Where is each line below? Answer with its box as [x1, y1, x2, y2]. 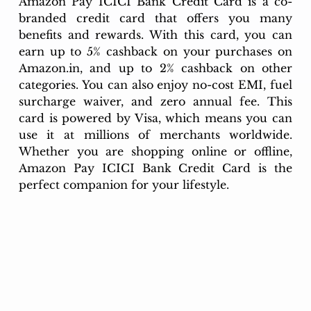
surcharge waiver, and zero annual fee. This [18, 94, 293, 109]
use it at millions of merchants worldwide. [18, 128, 293, 142]
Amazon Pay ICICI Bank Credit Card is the [18, 161, 293, 176]
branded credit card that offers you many [18, 11, 293, 26]
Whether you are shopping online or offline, [18, 144, 293, 159]
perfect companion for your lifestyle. [18, 178, 229, 192]
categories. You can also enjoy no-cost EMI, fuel [18, 78, 293, 92]
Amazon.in [18, 61, 80, 76]
